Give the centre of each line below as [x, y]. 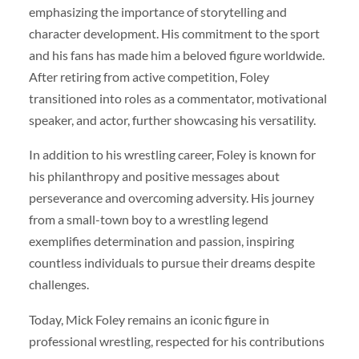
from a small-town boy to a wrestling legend [148, 220]
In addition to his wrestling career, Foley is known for [172, 155]
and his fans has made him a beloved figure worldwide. [176, 55]
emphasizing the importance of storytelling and [157, 12]
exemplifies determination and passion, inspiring [161, 241]
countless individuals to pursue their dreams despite [171, 263]
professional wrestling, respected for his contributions [176, 341]
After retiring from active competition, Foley [149, 77]
